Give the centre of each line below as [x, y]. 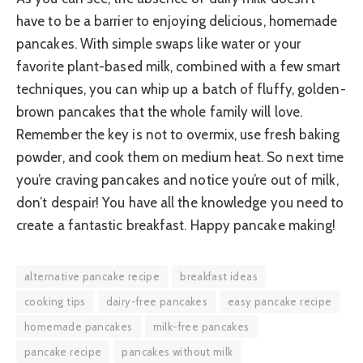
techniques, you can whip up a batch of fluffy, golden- [181, 89]
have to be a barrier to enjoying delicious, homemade [177, 21]
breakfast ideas [219, 276]
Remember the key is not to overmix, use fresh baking [178, 134]
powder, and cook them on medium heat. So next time [180, 157]
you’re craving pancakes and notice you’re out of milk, [177, 179]
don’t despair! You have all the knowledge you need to [180, 202]
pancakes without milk [177, 351]
